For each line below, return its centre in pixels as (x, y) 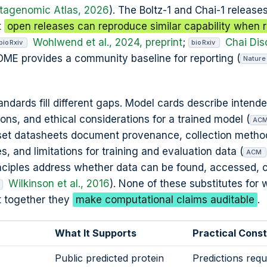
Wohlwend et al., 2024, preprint (108, 42)
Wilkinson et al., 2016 (59, 183)
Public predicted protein (109, 258)
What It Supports (95, 233)
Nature (254, 59)
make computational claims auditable (165, 199)
